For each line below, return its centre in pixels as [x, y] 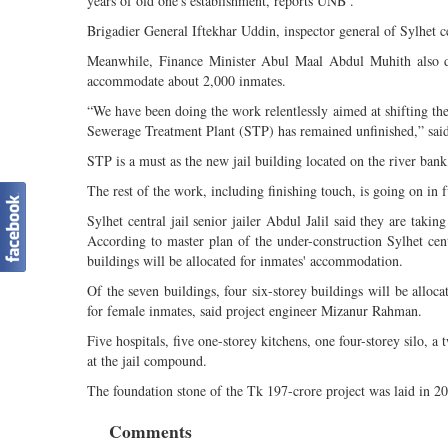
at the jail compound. [147, 360]
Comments [151, 430]
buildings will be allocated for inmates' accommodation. [245, 260]
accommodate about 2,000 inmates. [186, 80]
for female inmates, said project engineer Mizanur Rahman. [254, 310]
